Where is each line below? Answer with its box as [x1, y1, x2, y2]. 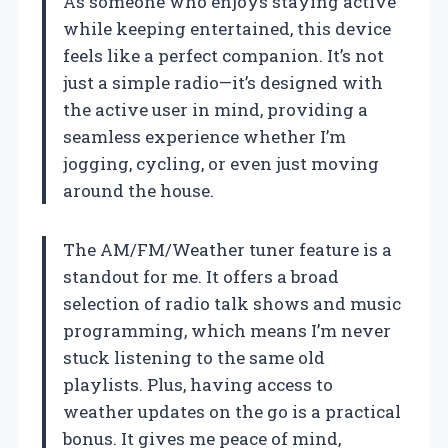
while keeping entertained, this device [63, 17, 391, 41]
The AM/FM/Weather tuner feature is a [63, 238, 392, 262]
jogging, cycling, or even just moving [63, 152, 379, 176]
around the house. [63, 179, 214, 203]
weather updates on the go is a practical [63, 400, 401, 424]
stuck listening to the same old [63, 346, 325, 370]
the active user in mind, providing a [63, 98, 368, 122]
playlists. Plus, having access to [63, 373, 333, 397]
